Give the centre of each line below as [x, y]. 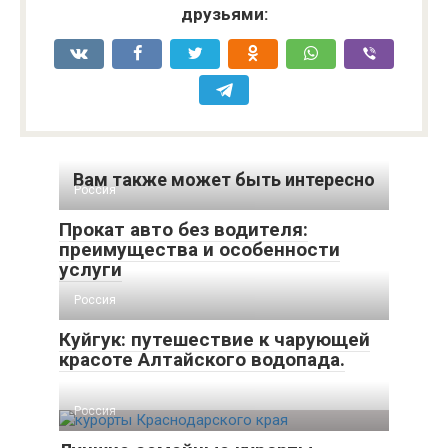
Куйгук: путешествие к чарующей [214, 339]
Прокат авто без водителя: [183, 229]
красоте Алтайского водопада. [202, 359]
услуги [90, 269]
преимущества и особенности [199, 249]
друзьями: [224, 14]
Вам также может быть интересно [224, 179]
